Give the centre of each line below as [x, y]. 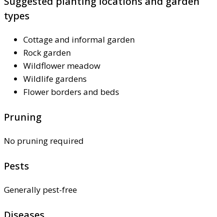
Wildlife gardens [55, 79]
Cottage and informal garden [79, 40]
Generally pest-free [40, 190]
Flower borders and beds [71, 92]
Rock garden [47, 53]
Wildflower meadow [62, 66]
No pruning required [44, 141]
